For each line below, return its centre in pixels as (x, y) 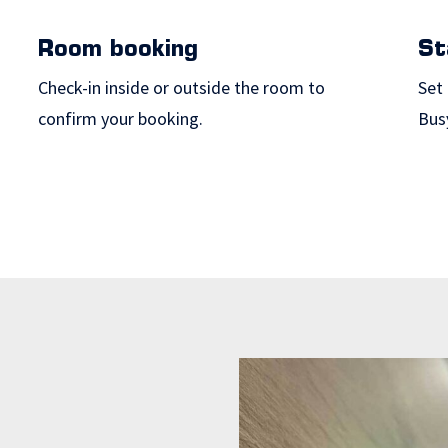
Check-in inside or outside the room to (181, 87)
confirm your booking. (120, 118)
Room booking (117, 50)
